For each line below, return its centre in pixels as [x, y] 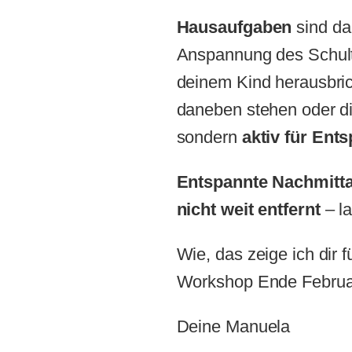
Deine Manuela [233, 326]
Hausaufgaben [236, 27]
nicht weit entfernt [251, 209]
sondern [209, 137]
